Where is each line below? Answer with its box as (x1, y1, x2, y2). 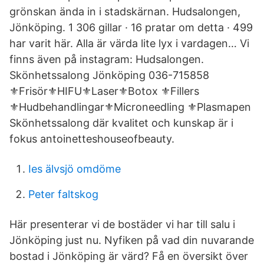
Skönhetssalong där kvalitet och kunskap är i (9, 117, 233, 129)
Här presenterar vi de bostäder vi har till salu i (9, 218, 235, 230)
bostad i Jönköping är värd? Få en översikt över (9, 250, 248, 262)
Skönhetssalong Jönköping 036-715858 (9, 69, 209, 81)
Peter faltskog (28, 188, 98, 200)
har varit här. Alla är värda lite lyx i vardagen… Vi (9, 37, 249, 49)
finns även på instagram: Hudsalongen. (9, 53, 204, 65)
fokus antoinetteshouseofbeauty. (9, 133, 174, 145)
